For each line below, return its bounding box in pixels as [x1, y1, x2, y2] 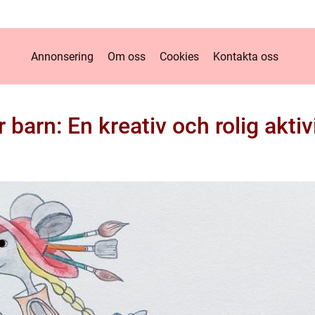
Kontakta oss [212, 49, 278, 63]
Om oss [107, 49, 146, 63]
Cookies [159, 49, 199, 63]
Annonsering [30, 49, 94, 63]
